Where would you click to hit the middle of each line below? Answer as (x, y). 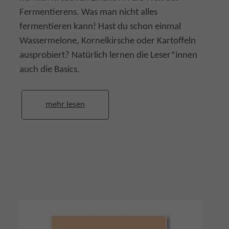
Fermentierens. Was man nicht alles (88, 12)
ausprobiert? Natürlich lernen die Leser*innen (108, 55)
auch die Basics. (50, 70)
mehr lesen (65, 105)
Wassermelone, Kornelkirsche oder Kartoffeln (108, 41)
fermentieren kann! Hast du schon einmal (100, 27)
